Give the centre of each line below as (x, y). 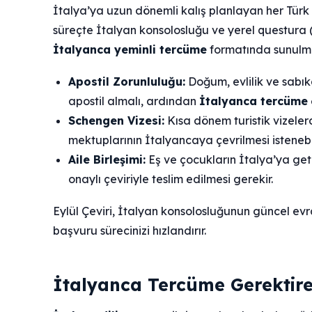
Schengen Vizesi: (116, 121)
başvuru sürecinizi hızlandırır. (130, 231)
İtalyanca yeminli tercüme (130, 50)
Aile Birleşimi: (107, 160)
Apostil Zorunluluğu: (127, 82)
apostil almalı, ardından (134, 101)
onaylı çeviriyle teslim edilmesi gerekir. (171, 179)
